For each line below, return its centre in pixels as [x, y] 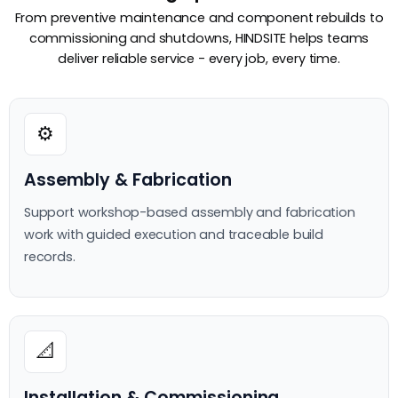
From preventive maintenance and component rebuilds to [199, 17]
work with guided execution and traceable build [174, 234]
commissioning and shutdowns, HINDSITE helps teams [199, 38]
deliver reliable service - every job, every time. [199, 58]
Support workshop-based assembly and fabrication [190, 212]
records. [50, 256]
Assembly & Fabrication [128, 179]
